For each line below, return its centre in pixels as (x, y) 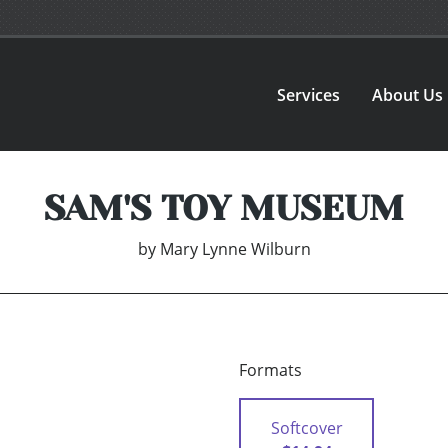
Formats (270, 370)
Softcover (306, 428)
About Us (408, 94)
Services (309, 94)
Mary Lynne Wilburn (235, 249)
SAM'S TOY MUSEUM (224, 208)
